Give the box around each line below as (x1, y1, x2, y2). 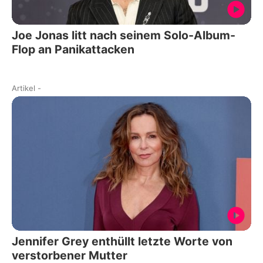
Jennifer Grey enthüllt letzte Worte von (12, 234, 232, 249)
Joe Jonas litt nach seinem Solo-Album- (12, 28, 235, 42)
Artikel (12, 83, 35, 93)
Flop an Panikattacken (12, 42, 134, 56)
